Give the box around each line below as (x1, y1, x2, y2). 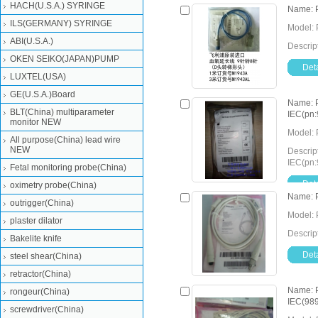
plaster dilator (10, 216, 62, 226)
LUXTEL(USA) (10, 72, 66, 82)
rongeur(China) (10, 287, 70, 297)
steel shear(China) (10, 251, 82, 261)
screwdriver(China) (10, 305, 84, 314)
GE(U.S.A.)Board (10, 89, 75, 99)
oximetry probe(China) (10, 180, 97, 190)
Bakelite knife (10, 234, 62, 243)
